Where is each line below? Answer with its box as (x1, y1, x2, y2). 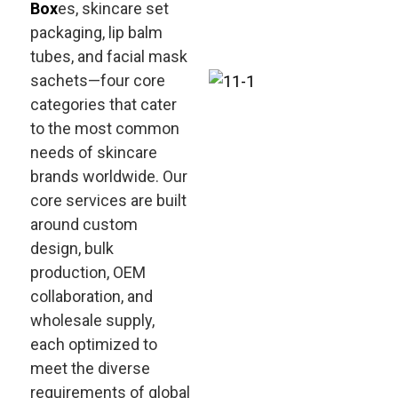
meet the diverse (29, 359, 150, 378)
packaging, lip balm (29, 23, 163, 42)
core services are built (29, 191, 187, 210)
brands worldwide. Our (29, 167, 187, 186)
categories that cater (29, 95, 177, 114)
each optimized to (29, 335, 157, 354)
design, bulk (29, 239, 114, 258)
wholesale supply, (29, 311, 155, 330)
